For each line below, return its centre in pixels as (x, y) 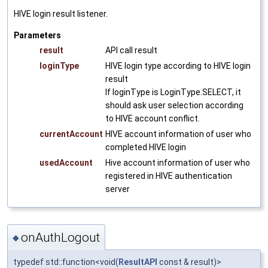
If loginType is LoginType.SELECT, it (173, 92)
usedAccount (66, 163)
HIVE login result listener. (61, 14)
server (118, 189)
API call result (131, 51)
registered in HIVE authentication (169, 176)
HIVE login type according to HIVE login (178, 66)
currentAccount (71, 134)
